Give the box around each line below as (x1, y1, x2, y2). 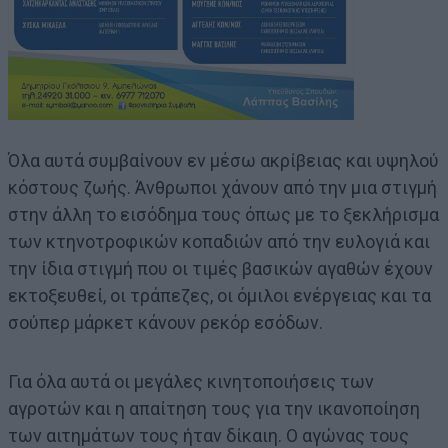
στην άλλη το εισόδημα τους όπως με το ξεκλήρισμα (8, 203, 439, 225)
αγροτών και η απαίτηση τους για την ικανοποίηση (8, 397, 420, 419)
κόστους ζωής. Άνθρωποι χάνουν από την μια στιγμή (8, 176, 437, 198)
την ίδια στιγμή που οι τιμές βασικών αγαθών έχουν (8, 257, 433, 279)
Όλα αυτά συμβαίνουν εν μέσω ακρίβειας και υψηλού (8, 149, 439, 171)
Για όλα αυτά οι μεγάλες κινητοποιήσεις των (8, 370, 374, 392)
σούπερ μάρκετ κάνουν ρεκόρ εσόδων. (8, 311, 323, 333)
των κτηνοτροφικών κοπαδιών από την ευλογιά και (8, 230, 430, 252)
